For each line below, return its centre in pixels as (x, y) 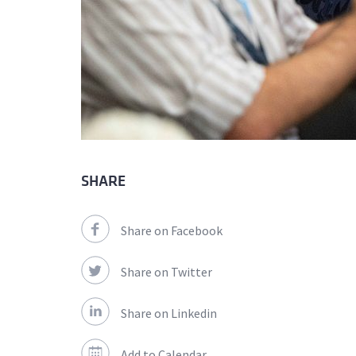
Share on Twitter (166, 272)
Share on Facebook (172, 231)
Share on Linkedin (169, 313)
